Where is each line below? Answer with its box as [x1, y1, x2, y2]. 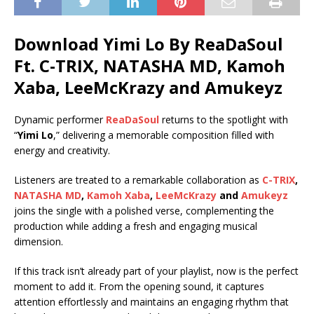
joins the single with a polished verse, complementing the [14, 204, 274, 217]
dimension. [14, 235, 63, 248]
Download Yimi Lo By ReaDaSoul [14, 32, 283, 55]
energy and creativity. [14, 144, 110, 157]
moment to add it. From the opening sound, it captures [14, 280, 264, 293]
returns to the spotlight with [159, 113, 288, 126]
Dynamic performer [14, 113, 106, 126]
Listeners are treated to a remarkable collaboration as [14, 173, 262, 186]
